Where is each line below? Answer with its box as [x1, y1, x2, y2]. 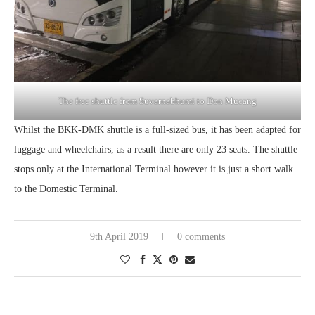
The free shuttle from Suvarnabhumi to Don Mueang [58, 96, 257, 107]
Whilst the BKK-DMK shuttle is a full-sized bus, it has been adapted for [14, 124, 301, 136]
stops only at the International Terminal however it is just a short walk [14, 164, 293, 175]
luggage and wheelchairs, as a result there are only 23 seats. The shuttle [14, 144, 297, 155]
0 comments [177, 231, 225, 243]
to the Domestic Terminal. [14, 184, 118, 195]
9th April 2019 [90, 231, 148, 243]
